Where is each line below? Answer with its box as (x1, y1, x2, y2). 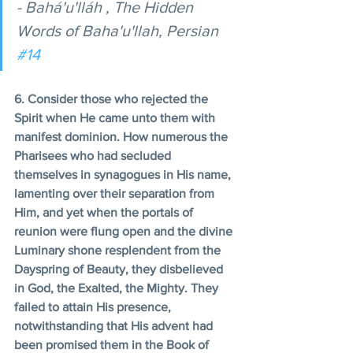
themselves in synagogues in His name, (14, 168, 234, 182)
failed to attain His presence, (14, 300, 174, 314)
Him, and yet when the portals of (14, 206, 196, 220)
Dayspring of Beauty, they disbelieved (14, 262, 226, 277)
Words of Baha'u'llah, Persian (17, 22, 222, 40)
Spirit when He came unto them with (14, 111, 218, 125)
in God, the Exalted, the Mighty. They (14, 281, 221, 295)
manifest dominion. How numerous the (14, 130, 231, 144)
